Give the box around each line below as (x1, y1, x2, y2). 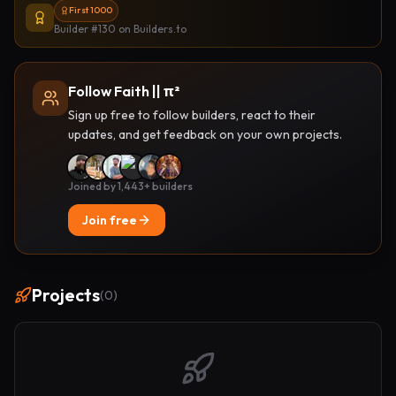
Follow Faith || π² (68, 82, 179, 100)
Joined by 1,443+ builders (68, 179, 193, 193)
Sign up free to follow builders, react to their (68, 107, 316, 123)
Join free (82, 212, 137, 228)
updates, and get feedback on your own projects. (68, 126, 342, 142)
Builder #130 (54, 22, 116, 35)
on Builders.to (116, 22, 187, 35)
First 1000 (69, 4, 112, 16)
